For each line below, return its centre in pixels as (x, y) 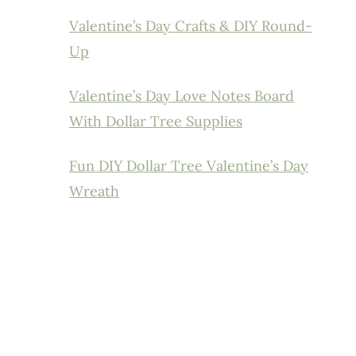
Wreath (95, 191)
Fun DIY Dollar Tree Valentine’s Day (189, 165)
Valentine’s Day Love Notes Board (182, 95)
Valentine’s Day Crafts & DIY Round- (191, 25)
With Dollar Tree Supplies (156, 121)
